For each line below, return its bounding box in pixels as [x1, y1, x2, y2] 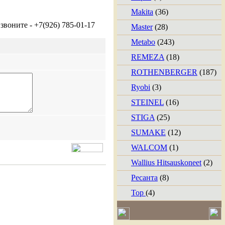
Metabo [131, 38, 155, 46]
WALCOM [131, 143, 167, 152]
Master [131, 23, 153, 31]
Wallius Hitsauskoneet [131, 158, 201, 167]
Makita [131, 8, 153, 16]
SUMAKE [131, 128, 166, 137]
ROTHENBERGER [131, 68, 197, 76]
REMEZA [131, 53, 164, 61]
